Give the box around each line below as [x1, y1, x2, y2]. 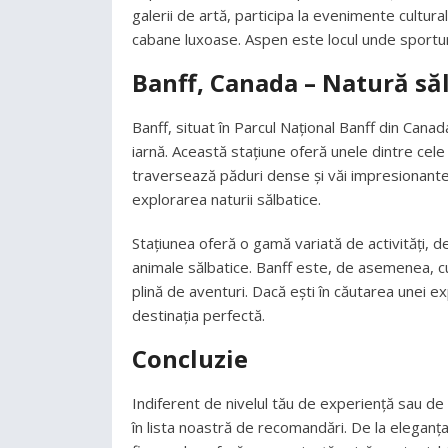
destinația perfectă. [132, 305, 265, 325]
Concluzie [132, 342, 248, 375]
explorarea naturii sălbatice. [132, 189, 321, 209]
